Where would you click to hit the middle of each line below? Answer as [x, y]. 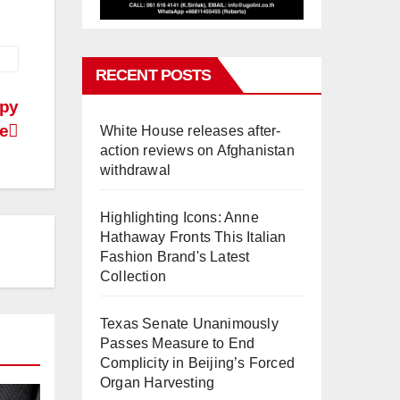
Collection [133, 276]
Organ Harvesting [158, 382]
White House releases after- [191, 130]
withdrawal [135, 170]
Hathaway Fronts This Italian [193, 237]
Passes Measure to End [178, 343]
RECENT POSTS [154, 75]
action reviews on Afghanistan [197, 150]
